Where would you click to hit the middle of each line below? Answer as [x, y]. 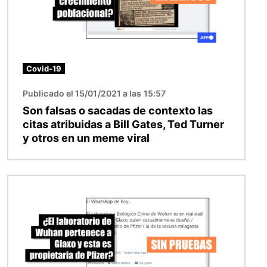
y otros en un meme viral [86, 138]
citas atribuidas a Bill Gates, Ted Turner [123, 124]
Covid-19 [44, 68]
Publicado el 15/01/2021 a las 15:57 [94, 93]
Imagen [25, 182]
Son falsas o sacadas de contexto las [118, 110]
